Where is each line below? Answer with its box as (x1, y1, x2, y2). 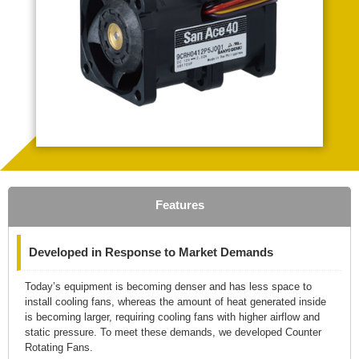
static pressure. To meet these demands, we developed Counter (25, 326, 321, 338)
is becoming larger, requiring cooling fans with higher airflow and (25, 311, 320, 323)
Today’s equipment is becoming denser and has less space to (25, 280, 312, 292)
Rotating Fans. (25, 341, 93, 353)
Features (155, 198, 204, 212)
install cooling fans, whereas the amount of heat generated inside (25, 296, 326, 308)
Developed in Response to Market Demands (29, 245, 273, 259)
